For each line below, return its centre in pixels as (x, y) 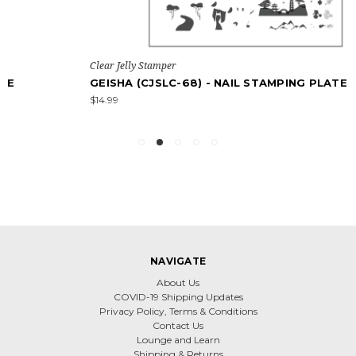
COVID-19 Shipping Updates (178, 296)
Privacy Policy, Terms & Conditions (178, 311)
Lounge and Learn (178, 339)
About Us (178, 282)
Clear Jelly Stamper (66, 65)
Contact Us (178, 325)
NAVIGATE (178, 261)
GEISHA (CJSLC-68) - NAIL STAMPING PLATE (151, 82)
